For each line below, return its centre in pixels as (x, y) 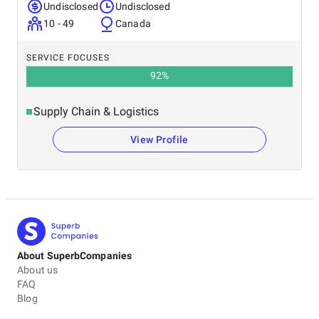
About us (38, 270)
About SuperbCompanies (75, 256)
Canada (133, 23)
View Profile (159, 140)
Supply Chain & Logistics (96, 111)
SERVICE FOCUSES (68, 58)
